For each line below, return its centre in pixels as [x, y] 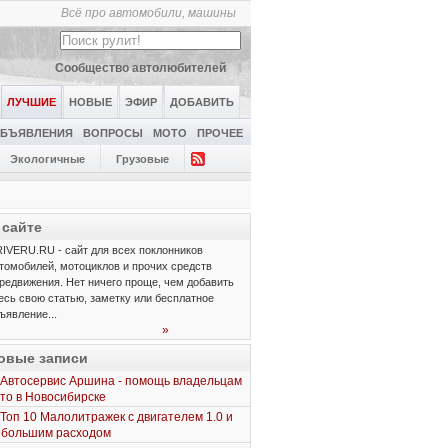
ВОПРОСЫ [113, 133]
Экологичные [47, 159]
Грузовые [142, 159]
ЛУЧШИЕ [31, 102]
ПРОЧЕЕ [220, 133]
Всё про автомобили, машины [148, 13]
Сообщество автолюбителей [140, 68]
